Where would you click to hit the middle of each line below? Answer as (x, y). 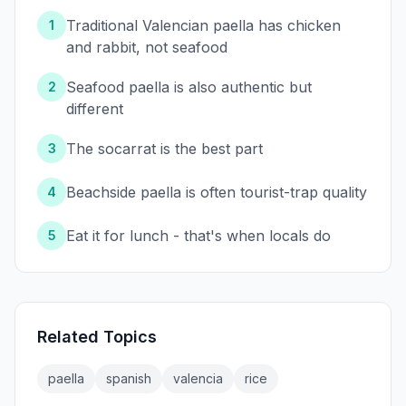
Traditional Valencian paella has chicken (203, 26)
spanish (129, 379)
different (95, 109)
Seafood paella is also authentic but (189, 87)
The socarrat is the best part (164, 149)
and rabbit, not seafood (147, 48)
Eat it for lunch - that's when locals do (198, 236)
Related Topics (97, 337)
